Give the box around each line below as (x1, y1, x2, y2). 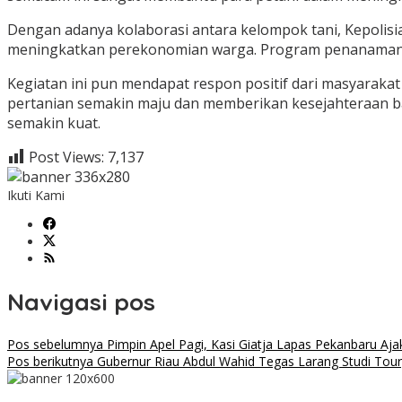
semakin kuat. (7, 113, 100, 134)
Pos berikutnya (7, 353, 93, 371)
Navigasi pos (7, 286, 155, 317)
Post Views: (29, 147, 104, 168)
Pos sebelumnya (7, 336, 103, 354)
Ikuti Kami (7, 187, 65, 205)
